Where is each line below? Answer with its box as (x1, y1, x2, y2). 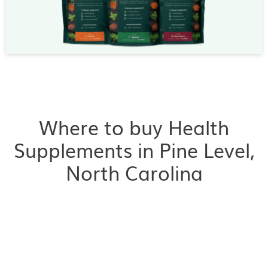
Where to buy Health (39, 112, 229, 141)
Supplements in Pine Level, (13, 135, 255, 164)
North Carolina (65, 158, 203, 187)
